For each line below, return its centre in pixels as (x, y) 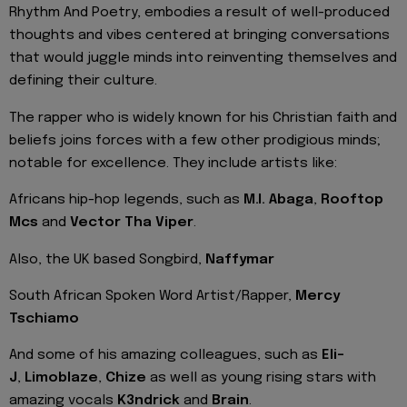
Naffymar (240, 259)
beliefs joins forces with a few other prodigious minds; (195, 140)
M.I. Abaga (278, 200)
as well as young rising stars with (261, 378)
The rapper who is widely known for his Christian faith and (203, 118)
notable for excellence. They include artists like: (173, 163)
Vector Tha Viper (132, 223)
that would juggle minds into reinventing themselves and (203, 59)
